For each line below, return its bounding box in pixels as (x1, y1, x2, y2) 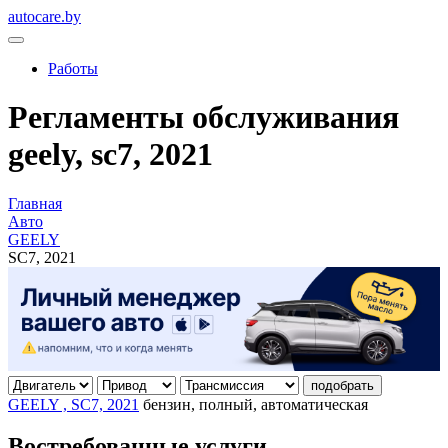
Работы (48, 60, 98, 77)
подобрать (311, 377, 374, 393)
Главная (8, 194, 62, 212)
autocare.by (8, 8, 81, 25)
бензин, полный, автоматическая (139, 395, 368, 413)
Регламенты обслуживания (8, 99, 399, 136)
